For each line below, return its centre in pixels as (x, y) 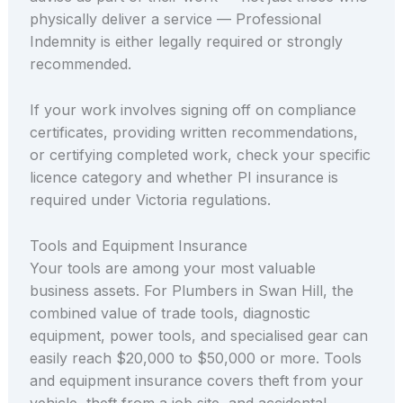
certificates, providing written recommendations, (193, 133)
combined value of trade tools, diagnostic (170, 313)
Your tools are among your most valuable (172, 268)
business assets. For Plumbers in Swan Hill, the (191, 290)
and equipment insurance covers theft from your (196, 380)
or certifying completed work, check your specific (200, 155)
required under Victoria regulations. (150, 200)
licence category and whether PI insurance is (184, 178)
